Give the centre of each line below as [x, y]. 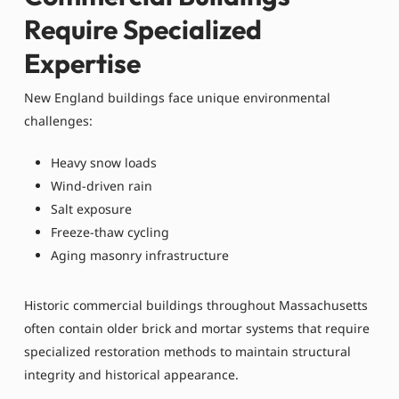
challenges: [58, 120]
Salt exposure [91, 208]
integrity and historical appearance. [131, 374]
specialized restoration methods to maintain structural [187, 351]
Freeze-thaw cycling [110, 232]
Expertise [82, 63]
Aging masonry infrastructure [139, 255]
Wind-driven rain [101, 185]
